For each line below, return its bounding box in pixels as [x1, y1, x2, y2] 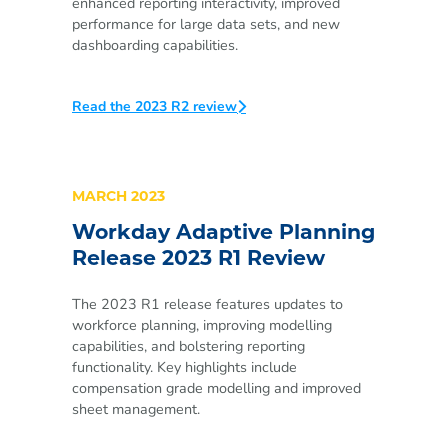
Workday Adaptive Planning [72, 224, 375, 245]
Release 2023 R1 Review [72, 250, 325, 271]
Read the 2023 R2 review [72, 97, 237, 117]
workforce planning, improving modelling [72, 314, 332, 335]
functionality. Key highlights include [72, 356, 297, 377]
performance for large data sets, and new [72, 14, 340, 35]
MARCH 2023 [72, 190, 165, 206]
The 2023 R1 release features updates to [72, 293, 343, 314]
